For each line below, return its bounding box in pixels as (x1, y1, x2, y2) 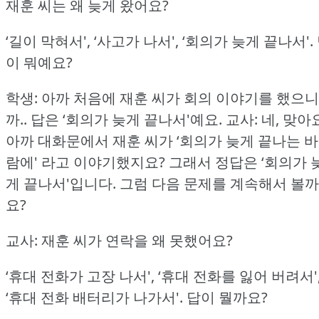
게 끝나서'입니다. (6, 174, 116, 194)
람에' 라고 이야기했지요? (6, 152, 165, 172)
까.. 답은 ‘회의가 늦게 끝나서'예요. (6, 110, 222, 130)
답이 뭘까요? (187, 288, 268, 308)
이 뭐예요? (6, 53, 73, 73)
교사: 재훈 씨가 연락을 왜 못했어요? (6, 231, 233, 251)
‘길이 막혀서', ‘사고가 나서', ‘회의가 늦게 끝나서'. (6, 31, 313, 51)
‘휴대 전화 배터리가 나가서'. (6, 288, 183, 308)
